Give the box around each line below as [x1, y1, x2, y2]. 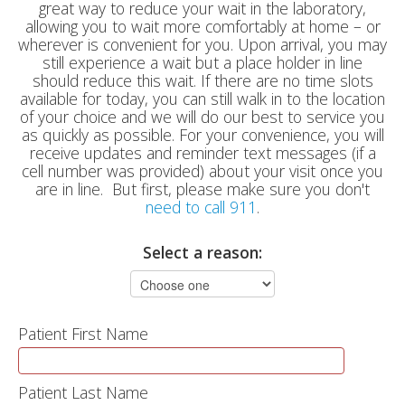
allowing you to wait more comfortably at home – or [24, 15, 381, 37]
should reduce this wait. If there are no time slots [32, 70, 373, 91]
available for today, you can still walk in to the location [20, 88, 385, 109]
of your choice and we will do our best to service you [20, 106, 385, 127]
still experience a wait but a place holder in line [42, 52, 363, 73]
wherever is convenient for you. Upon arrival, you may [18, 33, 387, 55]
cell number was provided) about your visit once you [22, 160, 383, 182]
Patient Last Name [18, 381, 148, 403]
